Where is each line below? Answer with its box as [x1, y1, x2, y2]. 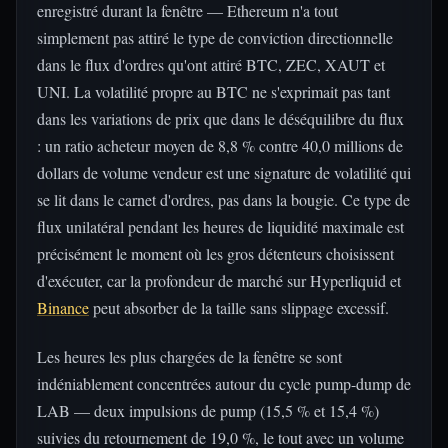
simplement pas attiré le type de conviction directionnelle [37, 27, 393, 48]
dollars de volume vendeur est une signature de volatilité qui [37, 162, 411, 183]
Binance [37, 297, 89, 318]
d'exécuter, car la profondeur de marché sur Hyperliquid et [37, 270, 401, 291]
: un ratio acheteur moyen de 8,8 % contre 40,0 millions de [37, 135, 403, 156]
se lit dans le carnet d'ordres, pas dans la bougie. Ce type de [37, 189, 410, 210]
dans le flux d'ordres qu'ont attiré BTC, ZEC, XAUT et [37, 54, 385, 75]
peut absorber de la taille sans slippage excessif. [89, 297, 389, 318]
